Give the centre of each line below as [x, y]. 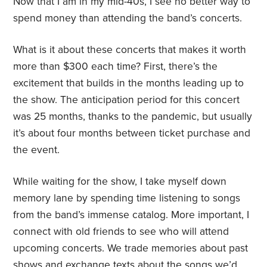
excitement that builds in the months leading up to [129, 83]
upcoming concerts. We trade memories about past [131, 249]
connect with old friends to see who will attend [121, 232]
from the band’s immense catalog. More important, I [131, 215]
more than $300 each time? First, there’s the [116, 67]
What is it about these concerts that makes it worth [130, 50]
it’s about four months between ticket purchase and [132, 133]
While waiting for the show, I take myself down [120, 182]
